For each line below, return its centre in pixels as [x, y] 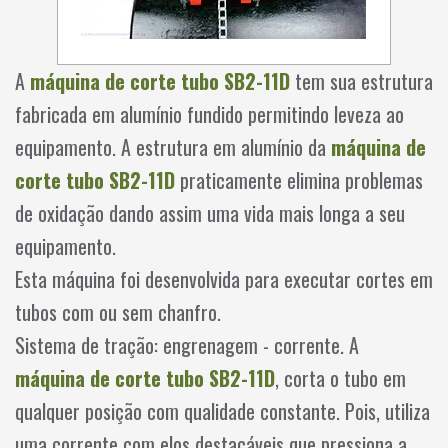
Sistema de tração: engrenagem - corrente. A [187, 345]
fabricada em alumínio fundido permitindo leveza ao [209, 114]
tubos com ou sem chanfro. [118, 312]
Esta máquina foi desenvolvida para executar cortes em [224, 279]
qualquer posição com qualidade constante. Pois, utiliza [222, 411]
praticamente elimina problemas [299, 180]
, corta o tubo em [340, 378]
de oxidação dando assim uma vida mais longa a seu [210, 213]
